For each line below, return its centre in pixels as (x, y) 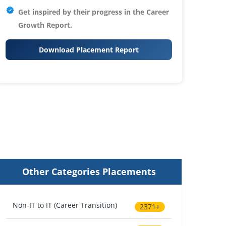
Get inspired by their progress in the (82, 12)
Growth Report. (45, 25)
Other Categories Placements (89, 172)
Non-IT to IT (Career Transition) (65, 205)
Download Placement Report (89, 50)
